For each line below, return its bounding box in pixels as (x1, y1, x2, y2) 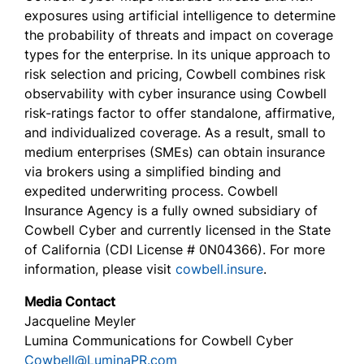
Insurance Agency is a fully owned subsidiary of (24, 202, 318, 219)
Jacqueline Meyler (24, 313, 136, 329)
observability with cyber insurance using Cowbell (24, 85, 327, 102)
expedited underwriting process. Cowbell (24, 183, 278, 199)
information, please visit (24, 261, 175, 277)
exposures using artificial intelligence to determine (24, 7, 336, 24)
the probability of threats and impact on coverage (24, 27, 333, 43)
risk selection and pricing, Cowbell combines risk (24, 66, 326, 82)
